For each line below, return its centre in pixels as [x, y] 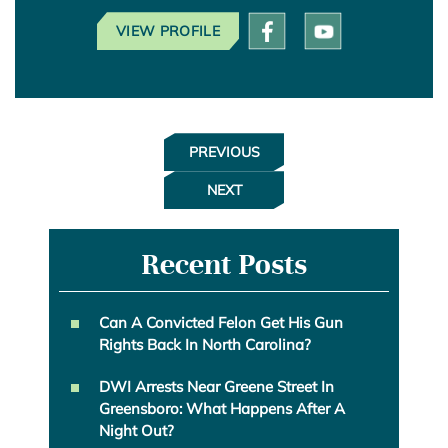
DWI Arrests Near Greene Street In [216, 387]
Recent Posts [224, 265]
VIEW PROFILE [168, 31]
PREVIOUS [224, 152]
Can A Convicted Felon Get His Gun [221, 323]
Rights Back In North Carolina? [205, 345]
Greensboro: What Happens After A [222, 409]
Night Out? [136, 431]
